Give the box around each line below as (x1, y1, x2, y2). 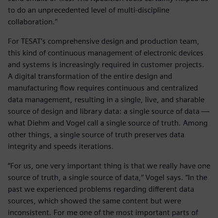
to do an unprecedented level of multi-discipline (8, 5, 169, 15)
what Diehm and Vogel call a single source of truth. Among (8, 118, 208, 128)
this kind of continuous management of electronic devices (8, 48, 203, 58)
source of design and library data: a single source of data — (8, 107, 209, 116)
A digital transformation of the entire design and (8, 72, 172, 81)
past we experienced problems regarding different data (8, 184, 194, 194)
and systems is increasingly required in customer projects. (8, 60, 204, 70)
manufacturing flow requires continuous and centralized (8, 83, 198, 93)
